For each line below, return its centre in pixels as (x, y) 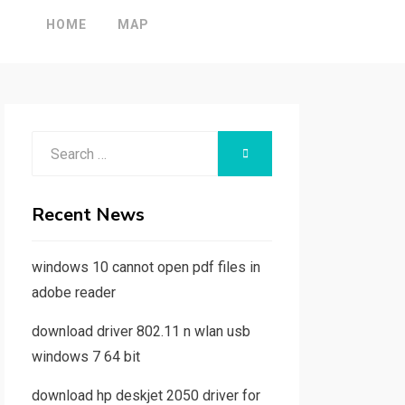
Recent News (88, 215)
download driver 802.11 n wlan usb (141, 331)
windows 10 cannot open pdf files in (146, 267)
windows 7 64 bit (85, 357)
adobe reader (73, 292)
